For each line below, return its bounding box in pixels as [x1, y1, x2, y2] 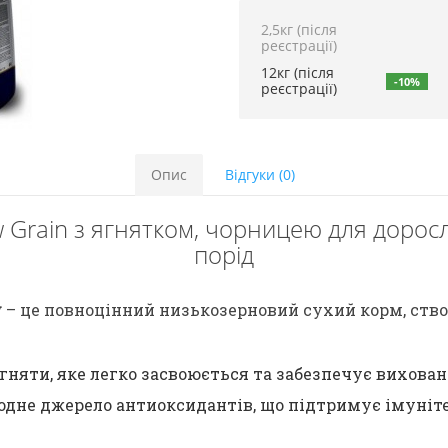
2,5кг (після [261, 20, 337, 39]
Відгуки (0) [225, 165, 295, 184]
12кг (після [261, 62, 334, 82]
